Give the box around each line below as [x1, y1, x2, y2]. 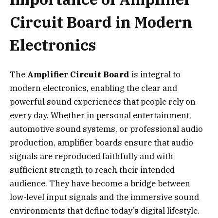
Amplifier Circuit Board [27, 69, 129, 80]
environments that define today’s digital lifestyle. [10, 205, 200, 217]
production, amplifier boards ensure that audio [10, 137, 193, 148]
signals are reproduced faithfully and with [10, 151, 173, 162]
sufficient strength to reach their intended [10, 164, 175, 176]
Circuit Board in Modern [10, 12, 192, 32]
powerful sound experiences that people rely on [10, 96, 196, 108]
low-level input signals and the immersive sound [10, 192, 199, 203]
